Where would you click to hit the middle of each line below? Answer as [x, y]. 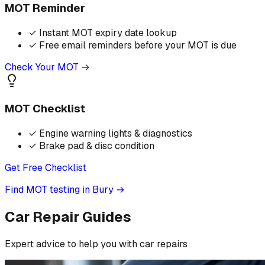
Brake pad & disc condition [97, 146]
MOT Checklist [45, 109]
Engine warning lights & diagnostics [116, 134]
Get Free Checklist [46, 168]
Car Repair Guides [68, 217]
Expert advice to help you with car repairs [96, 244]
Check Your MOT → [47, 67]
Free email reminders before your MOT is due [138, 45]
